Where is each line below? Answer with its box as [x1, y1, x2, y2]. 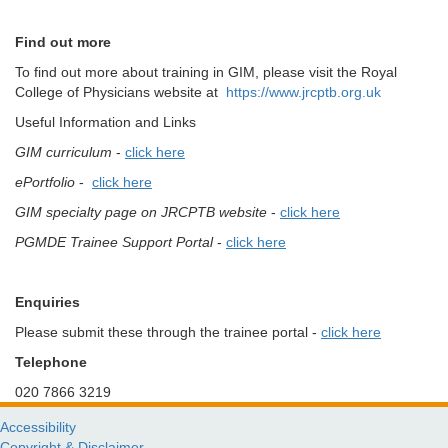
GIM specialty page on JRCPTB [15, 204, 215, 220]
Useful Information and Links [15, 114, 196, 130]
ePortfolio [15, 174, 75, 190]
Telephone [15, 354, 87, 370]
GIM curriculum [15, 144, 112, 160]
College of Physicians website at [15, 84, 226, 100]
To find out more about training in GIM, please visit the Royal [15, 64, 397, 80]
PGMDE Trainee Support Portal [15, 234, 213, 250]
